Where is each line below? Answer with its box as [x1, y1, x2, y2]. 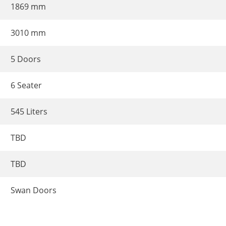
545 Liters [11, 105, 47, 117]
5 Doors [11, 53, 41, 65]
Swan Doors [11, 184, 56, 196]
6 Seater [11, 79, 42, 91]
